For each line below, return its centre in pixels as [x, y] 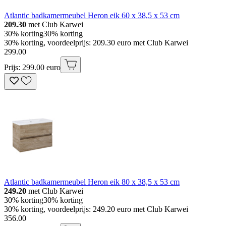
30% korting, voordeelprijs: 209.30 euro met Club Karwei [96, 42]
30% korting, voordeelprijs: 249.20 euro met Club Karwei [96, 209]
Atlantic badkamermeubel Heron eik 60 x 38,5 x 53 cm [92, 15]
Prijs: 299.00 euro [32, 67]
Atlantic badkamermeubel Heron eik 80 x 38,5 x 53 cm [92, 182]
